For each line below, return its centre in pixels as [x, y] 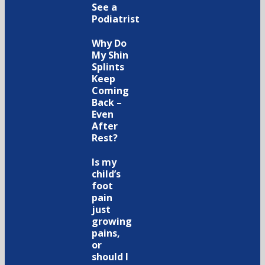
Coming [110, 91]
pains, [106, 233]
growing [112, 221]
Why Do [109, 43]
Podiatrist [116, 19]
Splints [108, 67]
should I [110, 257]
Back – [107, 102]
